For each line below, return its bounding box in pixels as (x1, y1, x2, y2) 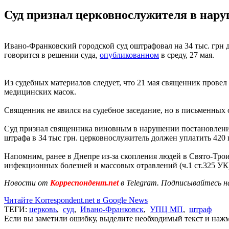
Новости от (4, 178, 48, 187)
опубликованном (100, 50, 159, 59)
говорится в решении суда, (4, 50, 100, 59)
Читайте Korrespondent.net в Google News (4, 195, 148, 204)
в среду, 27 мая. (159, 50, 214, 59)
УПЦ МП (150, 204, 183, 214)
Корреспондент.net (48, 178, 121, 187)
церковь (29, 204, 57, 214)
